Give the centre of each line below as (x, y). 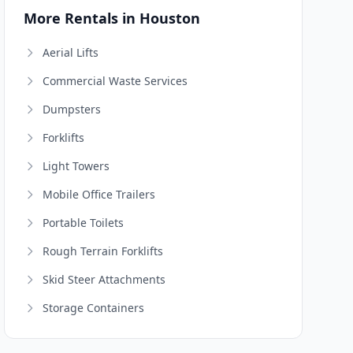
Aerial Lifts (71, 52)
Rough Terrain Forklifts (103, 251)
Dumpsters (72, 109)
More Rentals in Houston (112, 18)
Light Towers (76, 166)
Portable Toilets (84, 223)
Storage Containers (94, 308)
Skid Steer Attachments (104, 279)
